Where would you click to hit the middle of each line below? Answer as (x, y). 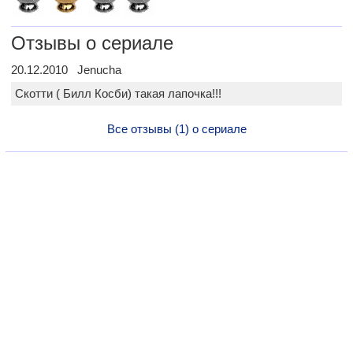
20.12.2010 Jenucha (66, 70)
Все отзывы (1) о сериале (176, 129)
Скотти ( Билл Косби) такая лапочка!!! (118, 93)
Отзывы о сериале (92, 43)
